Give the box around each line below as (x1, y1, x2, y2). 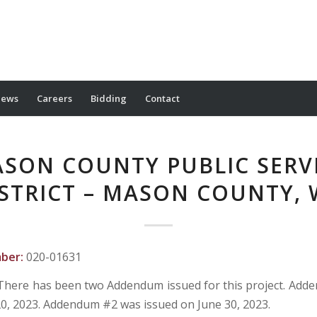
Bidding (91, 92, 127, 105)
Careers (37, 92, 72, 105)
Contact (145, 92, 180, 105)
